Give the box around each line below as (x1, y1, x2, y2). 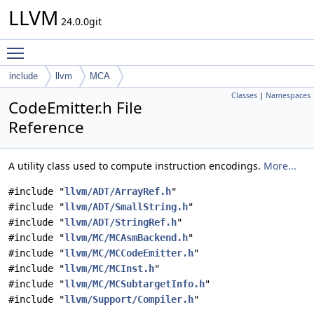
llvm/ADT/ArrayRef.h (64, 186, 171, 197)
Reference (8, 116, 84, 138)
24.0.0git (58, 15, 102, 28)
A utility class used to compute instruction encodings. (8, 159, 264, 172)
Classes (231, 90, 257, 100)
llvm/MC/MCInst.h (64, 263, 154, 274)
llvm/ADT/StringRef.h (64, 217, 177, 228)
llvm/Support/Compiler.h (64, 294, 193, 305)
